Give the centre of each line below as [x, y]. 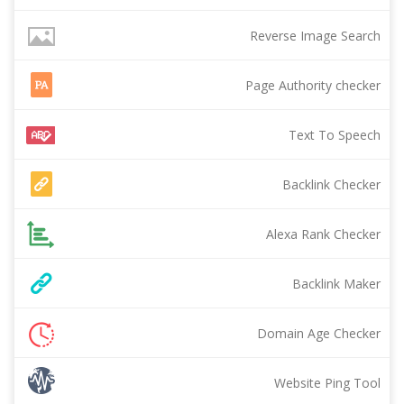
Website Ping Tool [327, 383]
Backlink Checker [331, 184]
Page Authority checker [313, 85]
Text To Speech [335, 135]
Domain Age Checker [319, 333]
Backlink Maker [336, 284]
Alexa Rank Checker [323, 234]
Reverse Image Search [315, 36]
